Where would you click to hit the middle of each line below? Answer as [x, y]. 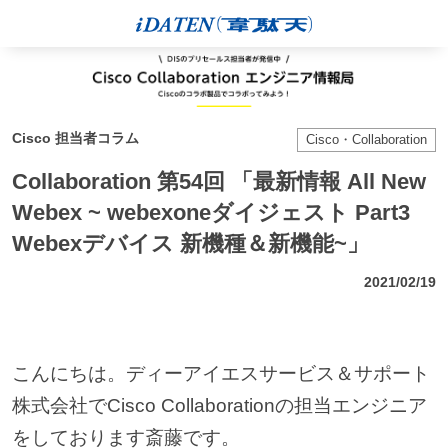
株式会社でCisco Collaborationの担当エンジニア [219, 405]
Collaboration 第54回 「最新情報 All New [218, 181]
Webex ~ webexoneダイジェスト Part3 [210, 212]
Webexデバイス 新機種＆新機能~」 [190, 243]
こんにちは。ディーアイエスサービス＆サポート [220, 373]
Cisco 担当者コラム [75, 138]
